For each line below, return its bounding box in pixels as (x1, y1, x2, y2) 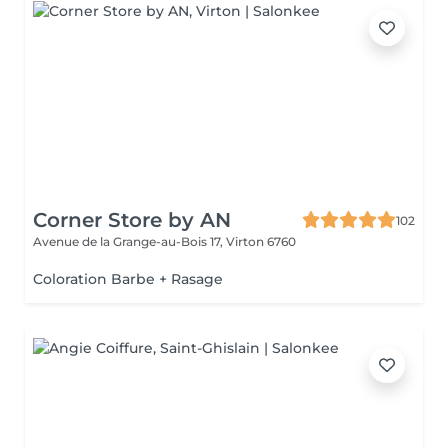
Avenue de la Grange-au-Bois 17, (33, 234, 226, 249)
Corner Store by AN (33, 208, 231, 232)
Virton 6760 (226, 234, 296, 249)
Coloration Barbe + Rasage (33, 270, 223, 288)
